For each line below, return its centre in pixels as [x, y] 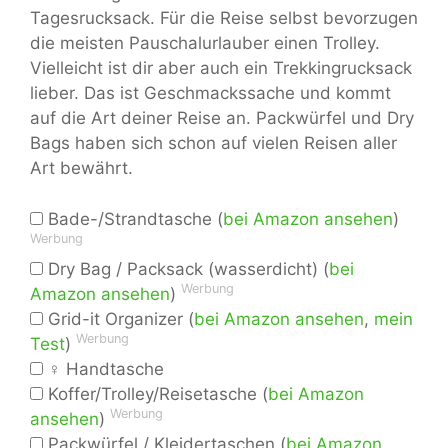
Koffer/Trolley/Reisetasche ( [155, 393]
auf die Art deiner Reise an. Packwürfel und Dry [222, 118]
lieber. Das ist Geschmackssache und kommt [210, 93]
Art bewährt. [81, 168]
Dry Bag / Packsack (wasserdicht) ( [186, 268]
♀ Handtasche [103, 368]
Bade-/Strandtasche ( [133, 218]
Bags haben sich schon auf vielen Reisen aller [213, 143]
